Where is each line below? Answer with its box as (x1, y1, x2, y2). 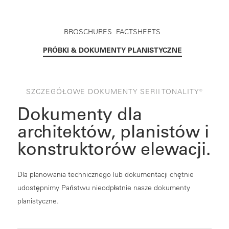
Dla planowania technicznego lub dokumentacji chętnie (17, 169, 194, 179)
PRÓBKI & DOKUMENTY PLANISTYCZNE (42, 45, 182, 55)
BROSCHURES (63, 27, 112, 36)
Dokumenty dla (17, 102, 142, 125)
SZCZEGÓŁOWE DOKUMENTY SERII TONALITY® (26, 86, 203, 96)
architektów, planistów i (17, 120, 209, 142)
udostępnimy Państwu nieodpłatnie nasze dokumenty (17, 182, 190, 192)
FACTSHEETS (116, 27, 161, 36)
